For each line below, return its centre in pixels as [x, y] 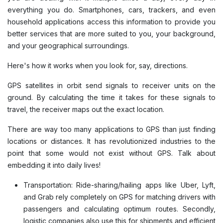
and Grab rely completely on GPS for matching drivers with [119, 197]
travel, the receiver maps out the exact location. [88, 110]
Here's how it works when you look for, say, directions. [100, 66]
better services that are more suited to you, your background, [111, 34]
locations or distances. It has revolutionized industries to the [111, 141]
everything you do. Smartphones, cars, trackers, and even [111, 10]
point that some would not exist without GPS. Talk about [111, 153]
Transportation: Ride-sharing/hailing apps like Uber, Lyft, [119, 185]
